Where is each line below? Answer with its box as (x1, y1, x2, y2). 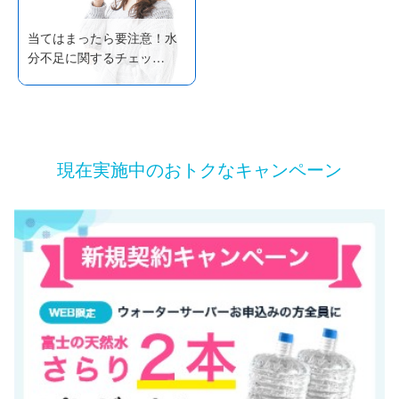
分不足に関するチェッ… (28, 47, 166, 66)
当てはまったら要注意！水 (28, 28, 178, 46)
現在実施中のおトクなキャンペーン (56, 155, 343, 183)
